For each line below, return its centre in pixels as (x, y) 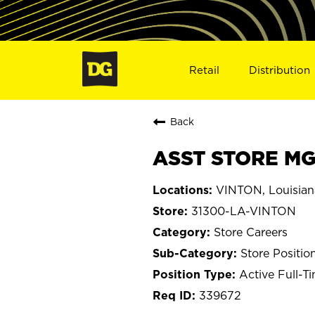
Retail (204, 70)
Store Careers (251, 232)
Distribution (280, 70)
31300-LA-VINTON (244, 211)
